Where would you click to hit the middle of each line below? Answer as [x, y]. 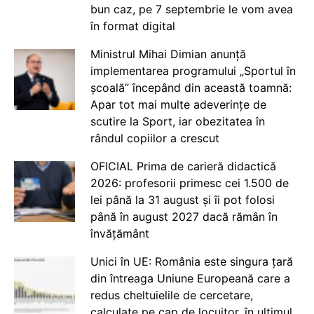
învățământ [120, 233]
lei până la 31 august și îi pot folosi [182, 200]
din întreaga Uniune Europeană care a [190, 278]
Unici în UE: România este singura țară [191, 261]
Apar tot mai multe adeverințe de [178, 104]
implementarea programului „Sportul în [193, 71]
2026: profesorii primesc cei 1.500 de [189, 183]
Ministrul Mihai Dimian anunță [168, 54]
